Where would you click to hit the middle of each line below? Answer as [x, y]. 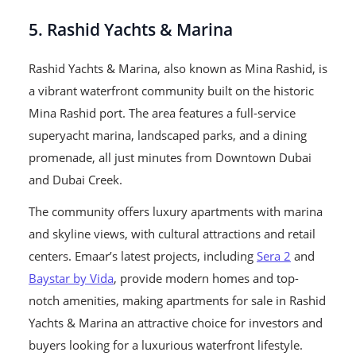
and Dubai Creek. [77, 180]
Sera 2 [274, 256]
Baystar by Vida [71, 279]
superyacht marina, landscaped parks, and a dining [168, 135]
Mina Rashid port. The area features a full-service [162, 113]
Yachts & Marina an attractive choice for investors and [176, 323]
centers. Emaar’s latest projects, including [143, 256]
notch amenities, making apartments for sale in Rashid [177, 301]
